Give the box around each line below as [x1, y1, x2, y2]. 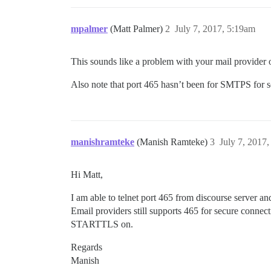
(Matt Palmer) [110, 24, 165, 34]
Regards [71, 242, 102, 252]
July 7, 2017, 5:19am [175, 24, 255, 34]
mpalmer [71, 24, 108, 34]
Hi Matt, [71, 169, 103, 180]
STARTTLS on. [71, 219, 133, 229]
